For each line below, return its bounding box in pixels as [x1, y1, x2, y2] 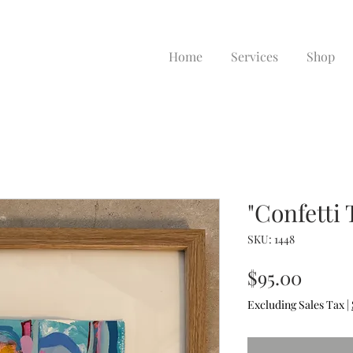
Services [231, 48, 278, 65]
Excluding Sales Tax [247, 297, 344, 312]
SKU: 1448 [247, 232, 295, 247]
